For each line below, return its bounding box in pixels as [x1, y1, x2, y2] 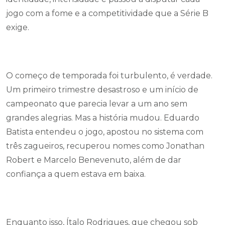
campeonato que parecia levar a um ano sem [6, 99, 187, 108]
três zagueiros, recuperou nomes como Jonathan [6, 141, 204, 151]
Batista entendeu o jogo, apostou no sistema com [6, 127, 203, 137]
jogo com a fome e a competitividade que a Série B [6, 9, 208, 18]
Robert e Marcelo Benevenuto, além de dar [6, 155, 181, 165]
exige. [6, 23, 29, 32]
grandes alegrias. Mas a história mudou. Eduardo [6, 113, 199, 123]
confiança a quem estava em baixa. [6, 169, 146, 179]
